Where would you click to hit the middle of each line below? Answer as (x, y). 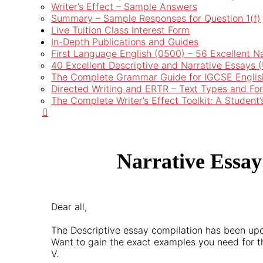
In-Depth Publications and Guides (125, 42)
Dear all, (69, 206)
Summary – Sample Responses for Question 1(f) (156, 18)
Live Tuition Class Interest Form (120, 30)
